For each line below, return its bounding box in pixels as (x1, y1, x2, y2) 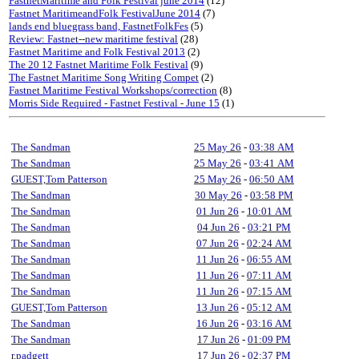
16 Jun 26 (196, 317, 239, 329)
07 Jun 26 (196, 237, 239, 249)
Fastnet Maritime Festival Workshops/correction (9, 84, 217, 96)
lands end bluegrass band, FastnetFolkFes (9, 20, 188, 32)
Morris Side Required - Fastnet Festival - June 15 (9, 97, 220, 109)
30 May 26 (195, 189, 242, 201)
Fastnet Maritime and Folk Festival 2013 (9, 46, 185, 58)
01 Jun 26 (196, 205, 239, 217)
